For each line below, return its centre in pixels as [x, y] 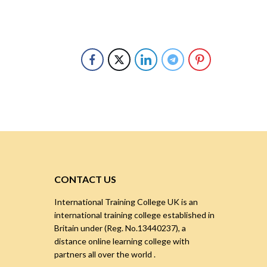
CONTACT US [85, 179]
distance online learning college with [122, 241]
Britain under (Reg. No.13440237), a [120, 228]
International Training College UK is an [126, 202]
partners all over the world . [105, 254]
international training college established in [134, 215]
